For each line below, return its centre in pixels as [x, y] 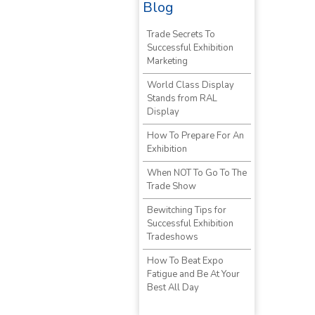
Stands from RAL [182, 98]
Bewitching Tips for [187, 210]
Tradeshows [173, 237]
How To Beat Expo [185, 261]
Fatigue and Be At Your [193, 274]
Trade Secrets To [181, 34]
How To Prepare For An [195, 135]
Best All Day [173, 287]
